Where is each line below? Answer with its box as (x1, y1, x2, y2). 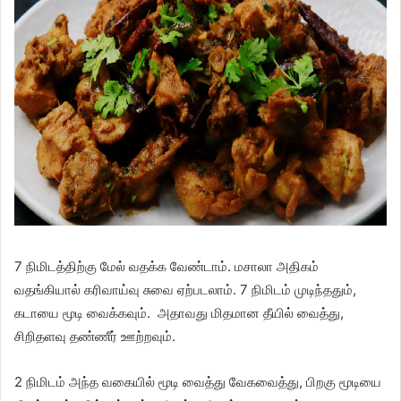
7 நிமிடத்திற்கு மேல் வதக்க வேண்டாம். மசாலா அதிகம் (14, 257, 319, 275)
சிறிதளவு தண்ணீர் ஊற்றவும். (14, 327, 175, 345)
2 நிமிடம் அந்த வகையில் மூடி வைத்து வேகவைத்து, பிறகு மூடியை (14, 372, 381, 390)
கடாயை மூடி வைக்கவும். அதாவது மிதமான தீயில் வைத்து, (14, 303, 344, 321)
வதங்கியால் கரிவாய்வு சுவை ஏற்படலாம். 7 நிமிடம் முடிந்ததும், (14, 280, 356, 298)
